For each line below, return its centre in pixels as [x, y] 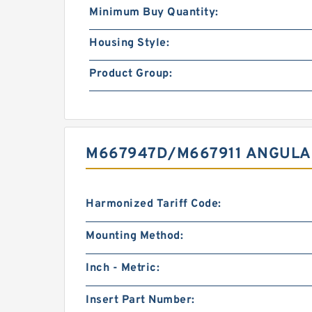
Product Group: [131, 73]
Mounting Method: [134, 236]
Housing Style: [129, 43]
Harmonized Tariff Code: [154, 204]
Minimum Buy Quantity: [154, 12]
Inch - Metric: [123, 268]
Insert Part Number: [140, 300]
